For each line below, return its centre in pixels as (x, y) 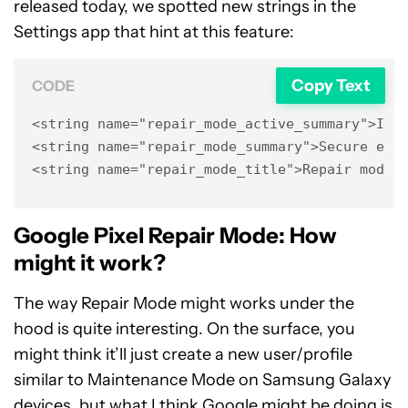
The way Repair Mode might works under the (184, 303)
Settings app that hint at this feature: (154, 32)
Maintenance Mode (161, 380)
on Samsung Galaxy (313, 380)
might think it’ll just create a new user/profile (183, 354)
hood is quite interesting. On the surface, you (184, 329)
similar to (51, 380)
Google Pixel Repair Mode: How (175, 235)
